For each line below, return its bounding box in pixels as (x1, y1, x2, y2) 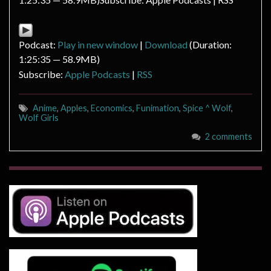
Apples (60, 102, 87, 113)
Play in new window (57, 38, 138, 50)
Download (145, 38, 188, 50)
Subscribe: (19, 68, 65, 80)
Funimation (136, 102, 179, 113)
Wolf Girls (19, 112, 59, 123)
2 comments (205, 131, 252, 142)
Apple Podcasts (65, 68, 130, 80)
